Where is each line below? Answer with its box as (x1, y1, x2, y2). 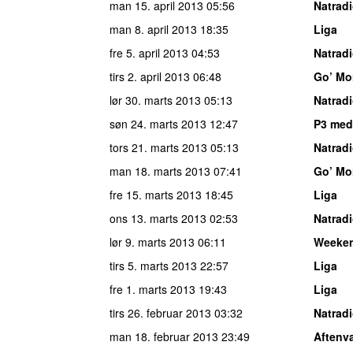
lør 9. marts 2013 (110, 233, 195, 250)
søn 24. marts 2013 (110, 115, 206, 132)
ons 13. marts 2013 (110, 210, 206, 226)
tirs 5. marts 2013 (110, 257, 197, 273)
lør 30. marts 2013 (110, 91, 201, 108)
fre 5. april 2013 (110, 44, 188, 61)
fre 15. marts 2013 (110, 186, 202, 203)
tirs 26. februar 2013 (110, 304, 211, 321)
